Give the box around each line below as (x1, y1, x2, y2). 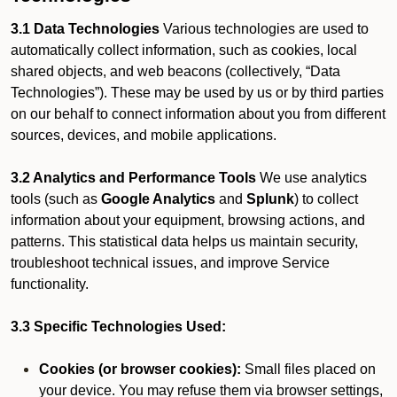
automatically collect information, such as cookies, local (11, 43, 357, 58)
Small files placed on (241, 362, 376, 377)
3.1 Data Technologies (11, 21, 160, 36)
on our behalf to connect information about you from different (11, 106, 385, 121)
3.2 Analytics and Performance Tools (11, 170, 256, 185)
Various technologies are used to (160, 21, 369, 36)
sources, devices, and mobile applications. (11, 128, 276, 143)
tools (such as (11, 191, 101, 206)
